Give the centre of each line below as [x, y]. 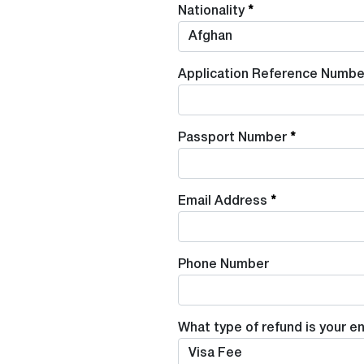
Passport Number [232, 138]
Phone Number [223, 264]
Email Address [223, 201]
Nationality [211, 11]
